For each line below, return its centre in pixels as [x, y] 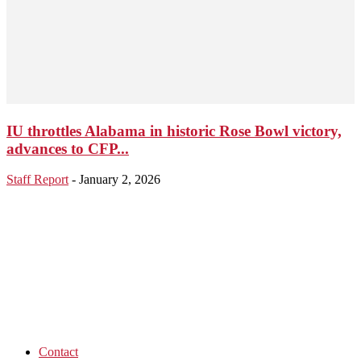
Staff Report [37, 180]
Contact [58, 352]
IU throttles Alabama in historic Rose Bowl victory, [174, 131]
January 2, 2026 [120, 180]
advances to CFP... [68, 148]
